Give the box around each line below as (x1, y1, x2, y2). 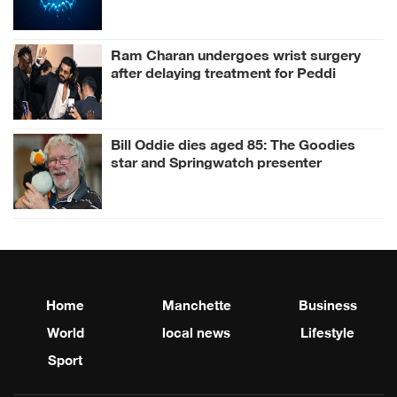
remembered (111, 166, 198, 191)
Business (298, 292, 357, 315)
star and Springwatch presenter (111, 148, 322, 173)
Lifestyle (300, 319, 355, 343)
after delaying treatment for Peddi (111, 58, 336, 83)
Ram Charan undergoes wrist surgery (111, 41, 361, 66)
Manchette (161, 292, 231, 315)
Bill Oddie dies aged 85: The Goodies (111, 130, 355, 155)
